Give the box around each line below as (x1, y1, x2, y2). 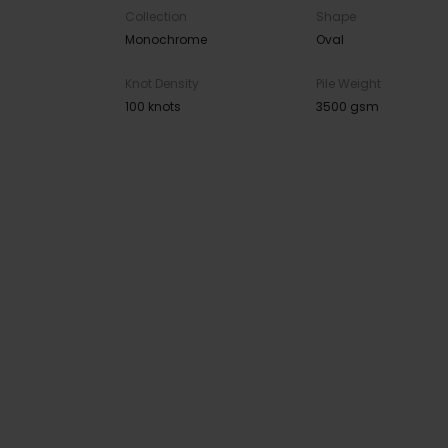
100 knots (125, 98, 181, 116)
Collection (125, 8, 187, 26)
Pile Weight (315, 75, 381, 93)
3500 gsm (315, 98, 379, 116)
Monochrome (125, 31, 207, 49)
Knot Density (125, 75, 199, 93)
